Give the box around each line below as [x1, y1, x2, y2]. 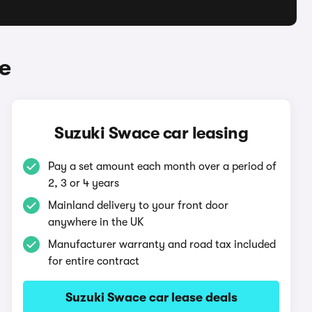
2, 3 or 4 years [48, 177, 120, 189]
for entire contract [48, 255, 140, 267]
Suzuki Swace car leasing [54, 123, 249, 143]
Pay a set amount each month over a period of [48, 160, 277, 173]
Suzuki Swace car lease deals [65, 290, 237, 304]
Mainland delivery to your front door [48, 199, 229, 212]
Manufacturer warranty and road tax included [48, 238, 276, 251]
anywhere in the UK [48, 216, 145, 228]
